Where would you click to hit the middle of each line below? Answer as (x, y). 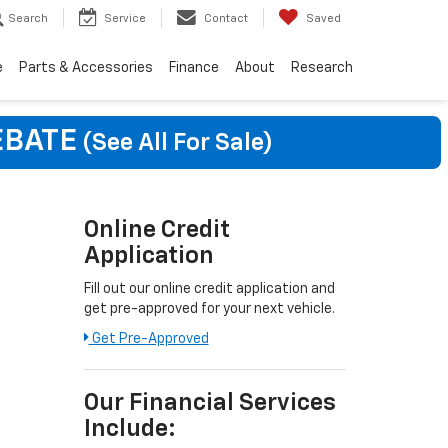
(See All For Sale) (175, 143)
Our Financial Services (209, 403)
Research (322, 68)
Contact (226, 19)
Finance (194, 68)
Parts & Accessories (86, 68)
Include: (129, 429)
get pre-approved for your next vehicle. (209, 309)
